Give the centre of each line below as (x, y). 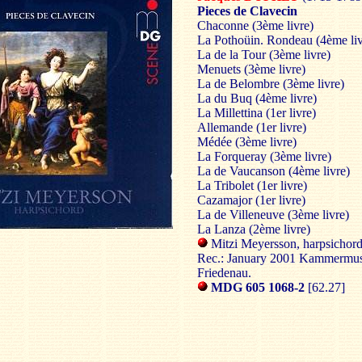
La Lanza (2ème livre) (254, 229)
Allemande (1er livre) (252, 127)
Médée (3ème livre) (247, 142)
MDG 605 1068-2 (258, 287)
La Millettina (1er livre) (257, 113)
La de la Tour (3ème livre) (264, 55)
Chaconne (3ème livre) (255, 25)
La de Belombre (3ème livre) (271, 84)
